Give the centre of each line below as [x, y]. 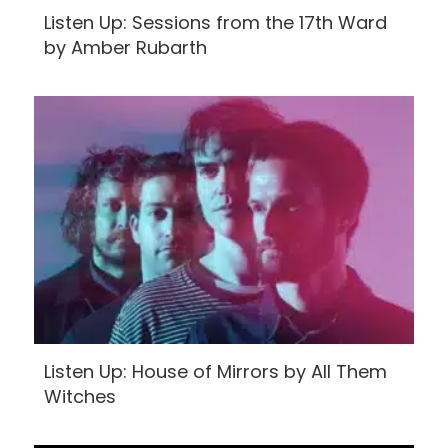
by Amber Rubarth [125, 48]
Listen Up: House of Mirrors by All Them [215, 372]
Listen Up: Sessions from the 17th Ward [215, 23]
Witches [80, 397]
